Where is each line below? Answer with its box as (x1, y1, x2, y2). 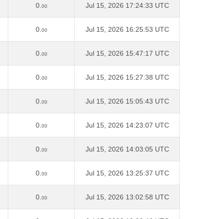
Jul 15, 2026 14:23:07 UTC (85, 121, 169, 129)
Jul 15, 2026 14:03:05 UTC (85, 145, 169, 153)
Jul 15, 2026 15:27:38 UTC (85, 73, 169, 81)
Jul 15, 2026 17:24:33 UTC (85, 1, 169, 9)
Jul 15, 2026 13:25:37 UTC (85, 169, 169, 177)
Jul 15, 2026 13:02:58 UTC (85, 193, 169, 201)
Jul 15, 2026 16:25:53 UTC (85, 25, 169, 33)
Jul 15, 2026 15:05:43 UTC (85, 97, 169, 105)
